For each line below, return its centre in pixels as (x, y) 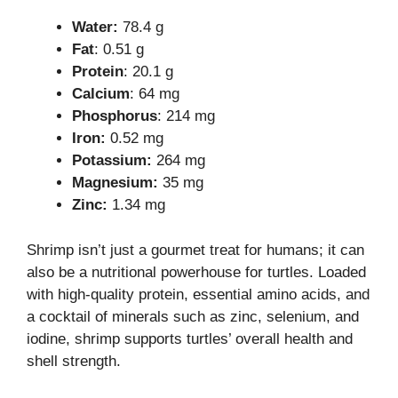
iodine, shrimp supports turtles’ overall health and (190, 338)
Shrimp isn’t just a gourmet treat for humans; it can (195, 250)
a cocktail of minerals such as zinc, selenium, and (193, 316)
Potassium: (112, 161)
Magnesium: (115, 183)
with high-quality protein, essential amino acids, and (198, 294)
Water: (97, 28)
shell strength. (74, 361)
